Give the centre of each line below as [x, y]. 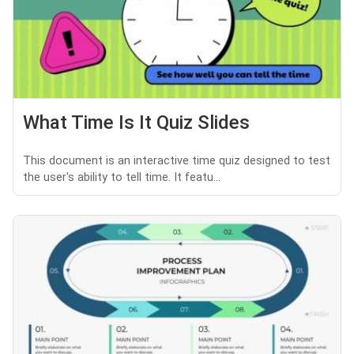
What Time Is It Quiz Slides [136, 123]
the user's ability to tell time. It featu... [122, 178]
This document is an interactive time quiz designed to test [177, 161]
